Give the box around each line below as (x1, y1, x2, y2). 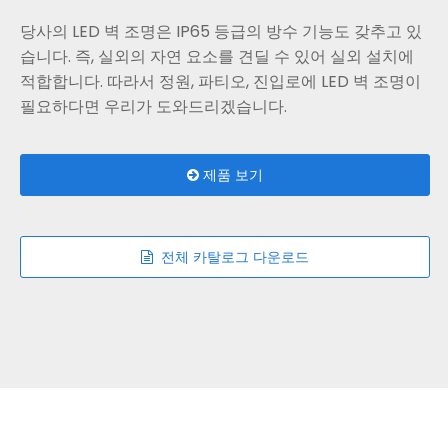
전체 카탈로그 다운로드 (153, 247, 309, 268)
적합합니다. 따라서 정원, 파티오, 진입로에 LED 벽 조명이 (20, 70, 421, 94)
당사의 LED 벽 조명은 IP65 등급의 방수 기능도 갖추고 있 (20, 20, 422, 44)
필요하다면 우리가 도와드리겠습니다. (20, 95, 287, 119)
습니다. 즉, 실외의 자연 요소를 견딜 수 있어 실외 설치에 (20, 45, 414, 69)
